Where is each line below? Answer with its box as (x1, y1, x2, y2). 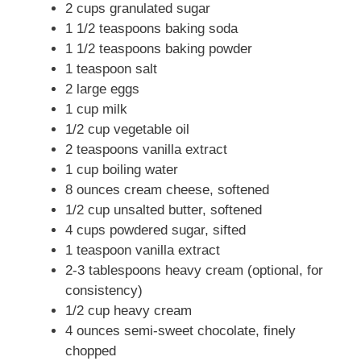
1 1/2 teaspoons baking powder (65, 40, 252, 56)
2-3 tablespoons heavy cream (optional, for (65, 262, 323, 278)
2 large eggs (65, 81, 139, 97)
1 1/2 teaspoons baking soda (65, 20, 238, 36)
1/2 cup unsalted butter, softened (65, 201, 262, 218)
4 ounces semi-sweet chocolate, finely (65, 322, 296, 338)
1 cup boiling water (65, 161, 178, 177)
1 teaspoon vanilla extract (65, 242, 220, 258)
